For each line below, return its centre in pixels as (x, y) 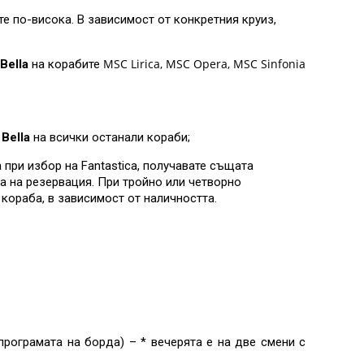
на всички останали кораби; (112, 137)
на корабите (66, 64)
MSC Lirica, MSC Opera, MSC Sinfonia (204, 64)
